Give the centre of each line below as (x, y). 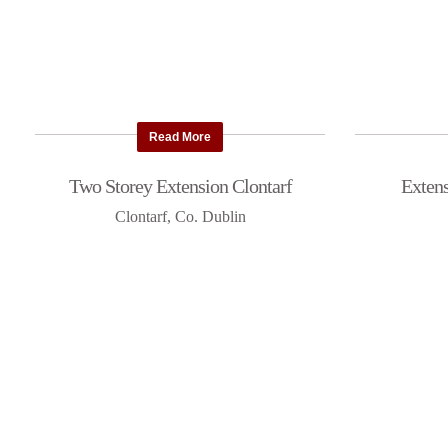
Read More (180, 137)
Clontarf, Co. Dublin (180, 217)
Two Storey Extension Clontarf (180, 186)
